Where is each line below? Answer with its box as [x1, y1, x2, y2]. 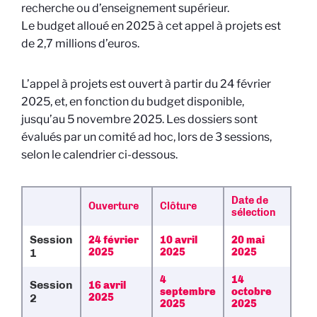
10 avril [160, 234, 197, 246]
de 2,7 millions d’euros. [21, 37, 139, 50]
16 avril [88, 279, 126, 292]
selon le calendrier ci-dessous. [21, 148, 178, 161]
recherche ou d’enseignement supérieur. [21, 1, 231, 15]
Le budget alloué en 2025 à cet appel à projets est [21, 19, 281, 33]
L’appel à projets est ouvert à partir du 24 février [21, 77, 271, 91]
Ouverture [88, 200, 139, 212]
